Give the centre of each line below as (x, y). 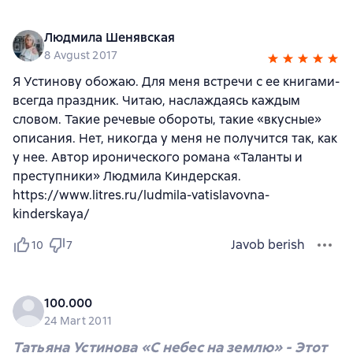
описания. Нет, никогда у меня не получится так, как (175, 138)
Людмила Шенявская (110, 37)
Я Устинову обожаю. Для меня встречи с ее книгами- (176, 81)
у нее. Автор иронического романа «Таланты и (158, 157)
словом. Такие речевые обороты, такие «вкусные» (167, 119)
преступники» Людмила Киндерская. (127, 176)
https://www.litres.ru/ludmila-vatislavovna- (141, 195)
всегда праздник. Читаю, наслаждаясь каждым (156, 100)
